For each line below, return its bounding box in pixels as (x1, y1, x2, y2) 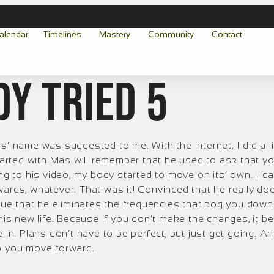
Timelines (42, 29, 81, 39)
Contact (211, 29, 242, 39)
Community (147, 29, 194, 39)
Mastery (98, 29, 130, 39)
